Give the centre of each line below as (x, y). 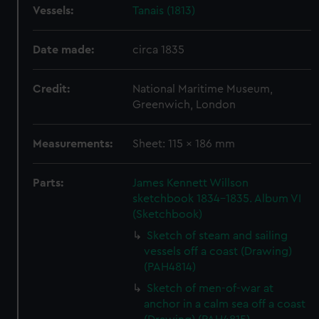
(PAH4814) (170, 267)
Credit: (52, 89)
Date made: (64, 50)
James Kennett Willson (191, 183)
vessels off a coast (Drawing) (218, 251)
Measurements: (73, 144)
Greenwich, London (184, 105)
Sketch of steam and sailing (218, 236)
